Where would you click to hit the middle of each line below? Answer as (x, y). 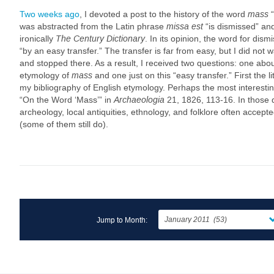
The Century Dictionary (100, 39)
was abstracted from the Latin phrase (93, 26)
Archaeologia (139, 100)
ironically (38, 39)
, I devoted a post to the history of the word (164, 14)
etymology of (46, 75)
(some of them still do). (64, 124)
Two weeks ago (50, 14)
